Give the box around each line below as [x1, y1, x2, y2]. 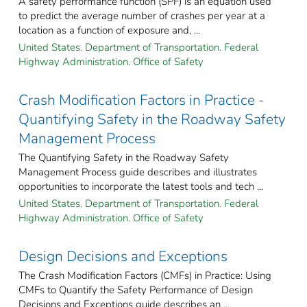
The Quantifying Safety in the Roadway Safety [19, 151, 229, 165]
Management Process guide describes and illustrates [19, 165, 257, 180]
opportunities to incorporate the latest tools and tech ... [19, 180, 263, 194]
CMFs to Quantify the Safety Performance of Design [19, 283, 253, 297]
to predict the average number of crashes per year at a [19, 9, 265, 23]
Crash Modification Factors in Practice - [19, 90, 265, 110]
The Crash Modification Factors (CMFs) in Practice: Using [19, 269, 271, 283]
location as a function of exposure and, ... [19, 23, 200, 38]
